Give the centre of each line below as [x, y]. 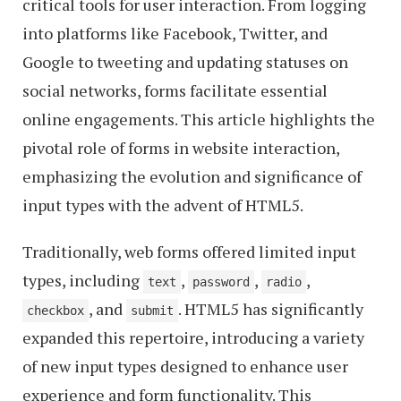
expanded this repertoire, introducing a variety [193, 337]
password [221, 282]
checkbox [55, 311]
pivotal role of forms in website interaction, [181, 148]
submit [152, 311]
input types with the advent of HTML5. [163, 205]
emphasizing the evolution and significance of [192, 176]
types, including [83, 280]
